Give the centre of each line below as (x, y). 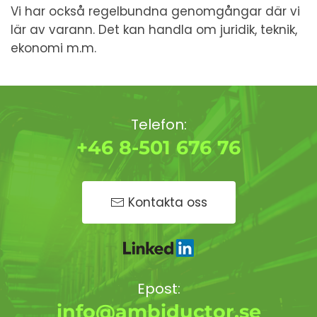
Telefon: (158, 124)
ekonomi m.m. (53, 48)
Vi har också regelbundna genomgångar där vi (155, 11)
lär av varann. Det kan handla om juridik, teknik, (154, 29)
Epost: (158, 288)
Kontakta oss (167, 202)
